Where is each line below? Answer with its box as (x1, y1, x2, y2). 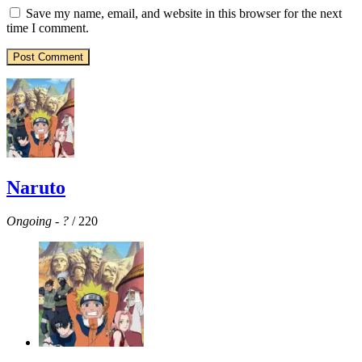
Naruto (6, 176, 65, 198)
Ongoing (6, 214, 52, 229)
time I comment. (6, 20, 89, 35)
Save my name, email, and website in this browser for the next (26, 6, 342, 20)
